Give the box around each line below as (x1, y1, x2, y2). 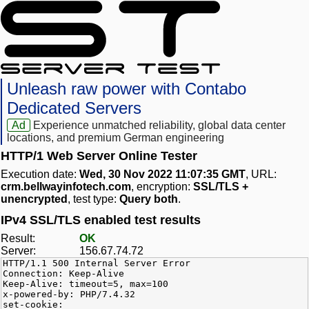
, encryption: (131, 181, 193, 193)
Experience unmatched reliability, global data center (33, 119, 286, 132)
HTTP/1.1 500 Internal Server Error (3, 258, 190, 269)
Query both (119, 193, 178, 206)
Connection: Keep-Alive (3, 268, 124, 279)
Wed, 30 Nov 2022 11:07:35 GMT (79, 168, 246, 181)
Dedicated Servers (7, 99, 141, 118)
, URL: (246, 168, 277, 181)
